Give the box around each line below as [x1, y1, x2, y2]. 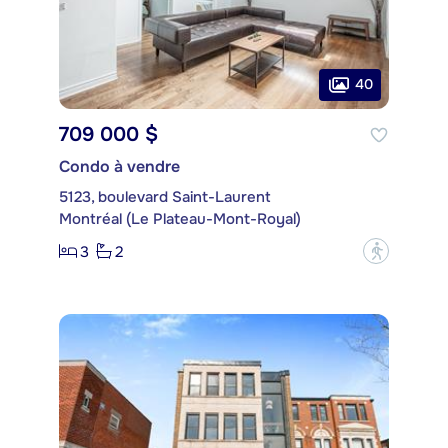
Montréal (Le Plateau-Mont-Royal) [59, 209, 301, 230]
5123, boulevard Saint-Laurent [59, 187, 271, 208]
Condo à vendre [59, 156, 180, 178]
